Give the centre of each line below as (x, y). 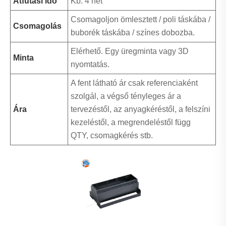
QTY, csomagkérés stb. (112, 136)
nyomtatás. (90, 65)
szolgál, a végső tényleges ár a (126, 96)
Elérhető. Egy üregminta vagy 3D (130, 51)
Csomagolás (37, 26)
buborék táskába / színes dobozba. (133, 33)
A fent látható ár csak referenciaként (134, 83)
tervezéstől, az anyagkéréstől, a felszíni (140, 109)
